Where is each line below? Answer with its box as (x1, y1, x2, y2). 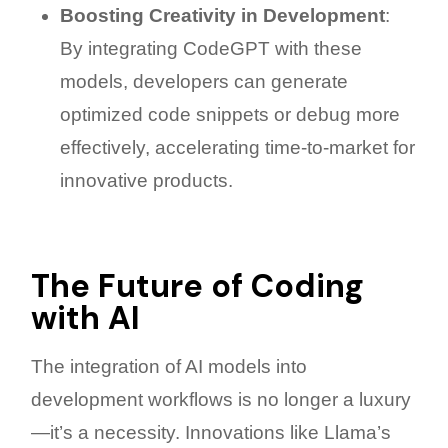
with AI (31, 297, 140, 340)
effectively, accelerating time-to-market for (59, 136, 415, 158)
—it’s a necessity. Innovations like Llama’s (31, 422, 391, 444)
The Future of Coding (31, 265, 364, 308)
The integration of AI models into (31, 356, 307, 378)
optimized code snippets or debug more (59, 103, 400, 125)
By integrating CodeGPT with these (59, 37, 362, 59)
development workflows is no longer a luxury (31, 389, 411, 411)
